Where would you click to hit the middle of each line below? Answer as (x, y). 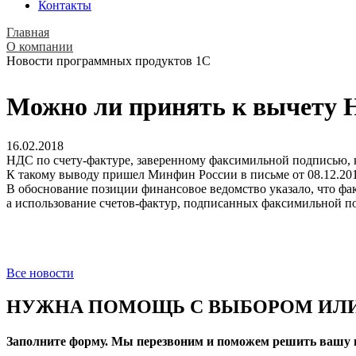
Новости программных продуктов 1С (108, 61)
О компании (40, 46)
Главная (28, 32)
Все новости (40, 273)
